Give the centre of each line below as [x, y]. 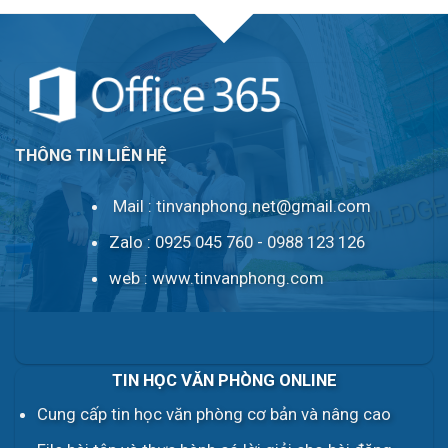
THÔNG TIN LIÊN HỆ [90, 154]
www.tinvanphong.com [238, 277]
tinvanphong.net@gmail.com [264, 205]
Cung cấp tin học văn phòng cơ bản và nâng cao [213, 414]
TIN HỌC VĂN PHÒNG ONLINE [224, 379]
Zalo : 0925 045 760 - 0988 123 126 [237, 241]
